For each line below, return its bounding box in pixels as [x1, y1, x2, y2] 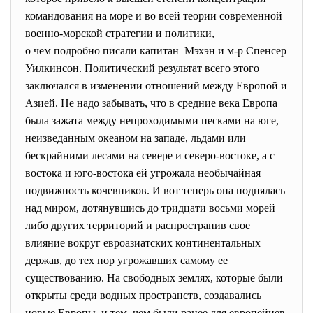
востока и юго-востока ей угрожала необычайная [25, 167, 261, 179]
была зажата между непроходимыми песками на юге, [25, 115, 279, 126]
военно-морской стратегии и [25, 27, 165, 39]
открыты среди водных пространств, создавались [25, 289, 261, 301]
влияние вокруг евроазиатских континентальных [25, 237, 261, 249]
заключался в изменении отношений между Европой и [25, 80, 287, 92]
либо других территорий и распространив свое [25, 219, 250, 231]
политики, [165, 27, 214, 39]
